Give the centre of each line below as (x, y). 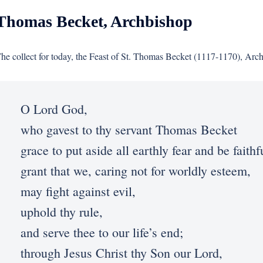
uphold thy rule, (61, 212)
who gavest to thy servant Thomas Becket (129, 129)
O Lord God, (54, 109)
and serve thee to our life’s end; (102, 232)
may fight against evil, (78, 191)
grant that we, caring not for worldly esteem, (135, 171)
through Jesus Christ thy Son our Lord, (121, 253)
